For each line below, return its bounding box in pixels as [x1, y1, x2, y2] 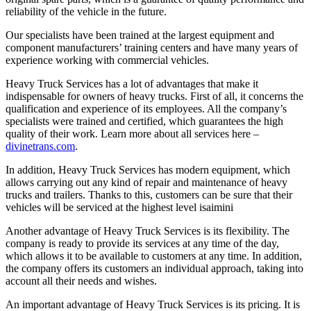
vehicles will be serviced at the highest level [6, 201, 199, 213]
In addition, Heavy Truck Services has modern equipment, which [6, 163, 290, 176]
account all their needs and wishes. [6, 274, 157, 287]
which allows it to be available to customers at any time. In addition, [6, 249, 302, 262]
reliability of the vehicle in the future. [6, 5, 167, 17]
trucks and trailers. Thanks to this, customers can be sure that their [6, 188, 292, 201]
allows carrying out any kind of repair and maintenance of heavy [6, 176, 287, 188]
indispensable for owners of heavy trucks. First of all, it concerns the [6, 90, 303, 102]
